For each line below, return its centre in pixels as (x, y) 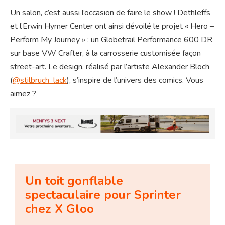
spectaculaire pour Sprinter (103, 195)
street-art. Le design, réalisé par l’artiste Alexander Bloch (110, 67)
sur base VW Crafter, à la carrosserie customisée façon (105, 53)
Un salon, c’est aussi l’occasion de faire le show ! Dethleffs (110, 13)
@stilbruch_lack (40, 81)
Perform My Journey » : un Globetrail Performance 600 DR (111, 40)
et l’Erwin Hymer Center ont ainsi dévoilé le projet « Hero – (112, 26)
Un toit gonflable (74, 181)
